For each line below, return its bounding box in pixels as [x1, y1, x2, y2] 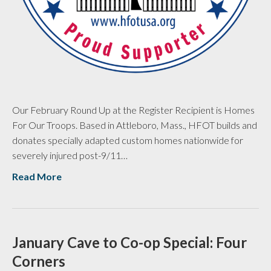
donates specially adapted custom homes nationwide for [12, 134, 243, 146]
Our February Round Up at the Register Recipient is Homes [12, 104, 255, 116]
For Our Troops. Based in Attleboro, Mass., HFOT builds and [12, 119, 257, 131]
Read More [12, 171, 62, 183]
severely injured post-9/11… [12, 149, 128, 162]
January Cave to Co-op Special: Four [12, 233, 247, 252]
